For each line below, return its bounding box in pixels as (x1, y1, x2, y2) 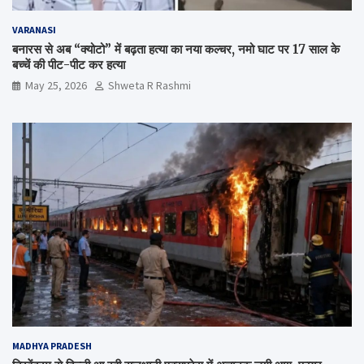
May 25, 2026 (25, 77, 87, 93)
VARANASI (12, 23, 56, 36)
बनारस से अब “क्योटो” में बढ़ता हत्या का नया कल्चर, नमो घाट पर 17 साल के (12, 41, 340, 57)
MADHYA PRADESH (12, 339, 92, 352)
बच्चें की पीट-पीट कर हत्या (12, 56, 125, 72)
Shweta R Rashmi (108, 77, 191, 93)
